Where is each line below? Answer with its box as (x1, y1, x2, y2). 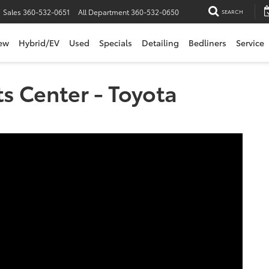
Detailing (142, 36, 179, 49)
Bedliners (189, 36, 226, 49)
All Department (78, 7, 129, 17)
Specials (99, 36, 132, 49)
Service (236, 36, 264, 49)
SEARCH (222, 7, 243, 16)
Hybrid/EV (19, 36, 59, 49)
